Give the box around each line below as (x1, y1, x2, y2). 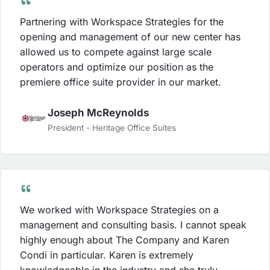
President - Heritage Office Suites (48, 123, 176, 133)
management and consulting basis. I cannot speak (20, 218, 246, 231)
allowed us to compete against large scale (20, 46, 212, 58)
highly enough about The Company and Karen (20, 233, 229, 246)
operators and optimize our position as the (20, 61, 213, 74)
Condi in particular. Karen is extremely (20, 248, 193, 261)
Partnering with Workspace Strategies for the (20, 16, 224, 28)
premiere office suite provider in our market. (20, 76, 221, 89)
